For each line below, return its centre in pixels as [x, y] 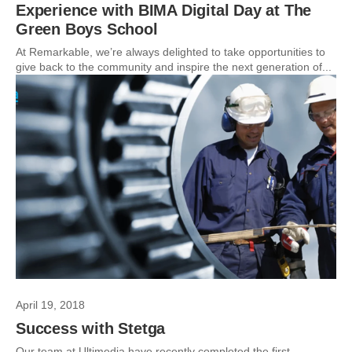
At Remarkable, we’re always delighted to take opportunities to [170, 52]
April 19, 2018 [50, 305]
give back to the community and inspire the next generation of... [174, 67]
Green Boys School [87, 29]
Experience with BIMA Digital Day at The [164, 10]
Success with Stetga [91, 328]
